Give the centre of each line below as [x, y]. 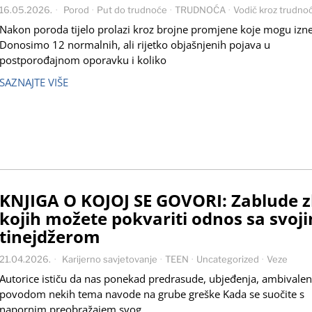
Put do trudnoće [132, 9]
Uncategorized [228, 259]
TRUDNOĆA [200, 9]
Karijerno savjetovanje [110, 259]
